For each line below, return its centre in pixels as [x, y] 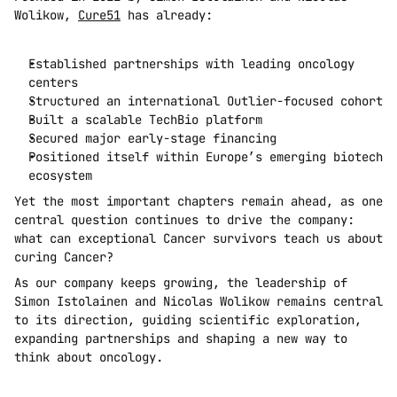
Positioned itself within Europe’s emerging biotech [206, 157]
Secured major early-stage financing [152, 139]
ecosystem [60, 176]
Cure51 [99, 16]
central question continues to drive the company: [184, 220]
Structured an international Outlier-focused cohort [206, 101]
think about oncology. [89, 358]
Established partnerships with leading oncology [191, 64]
